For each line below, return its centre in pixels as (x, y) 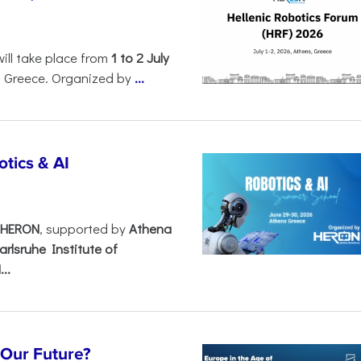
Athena (150, 228)
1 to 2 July (140, 58)
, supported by (84, 228)
